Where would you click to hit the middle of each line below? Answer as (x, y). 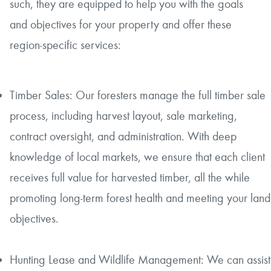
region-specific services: (66, 45)
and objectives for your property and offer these (121, 24)
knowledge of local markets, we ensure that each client (137, 156)
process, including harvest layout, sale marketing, (123, 115)
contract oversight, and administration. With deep (123, 136)
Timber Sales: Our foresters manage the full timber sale (138, 95)
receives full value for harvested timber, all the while (130, 177)
